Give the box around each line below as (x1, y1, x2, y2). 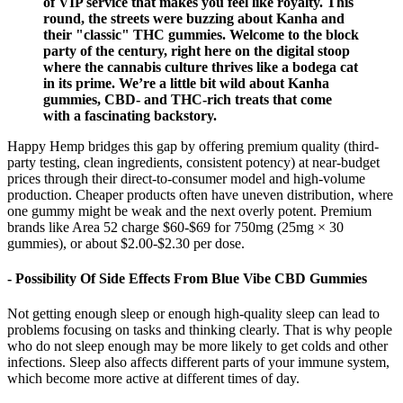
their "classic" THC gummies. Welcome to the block (43, 26, 359, 42)
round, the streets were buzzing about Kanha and (43, 10, 345, 26)
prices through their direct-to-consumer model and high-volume (7, 170, 365, 186)
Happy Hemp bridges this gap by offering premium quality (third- (7, 138, 379, 154)
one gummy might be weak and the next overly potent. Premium (7, 202, 372, 219)
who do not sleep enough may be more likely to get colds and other (7, 338, 388, 354)
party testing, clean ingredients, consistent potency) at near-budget (7, 154, 380, 170)
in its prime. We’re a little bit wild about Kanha (43, 75, 329, 91)
